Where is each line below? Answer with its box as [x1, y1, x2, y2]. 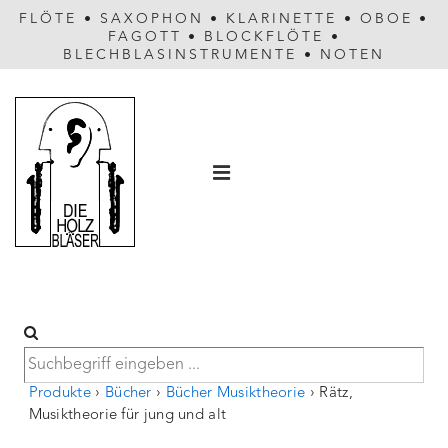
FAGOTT [107, 30, 182, 44]
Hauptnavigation [196, 150, 312, 166]
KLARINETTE [226, 12, 338, 26]
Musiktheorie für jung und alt [28, 408, 227, 423]
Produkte [28, 386, 91, 401]
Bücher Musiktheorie [165, 386, 306, 401]
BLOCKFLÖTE [204, 30, 325, 44]
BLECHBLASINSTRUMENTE [63, 48, 298, 62]
